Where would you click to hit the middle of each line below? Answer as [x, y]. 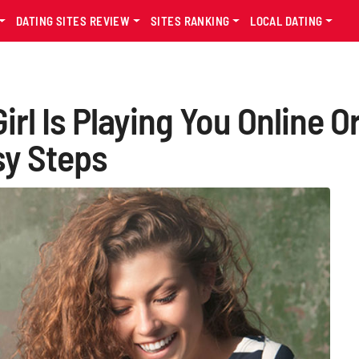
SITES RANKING [192, 21]
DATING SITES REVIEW [74, 21]
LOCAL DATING [288, 21]
